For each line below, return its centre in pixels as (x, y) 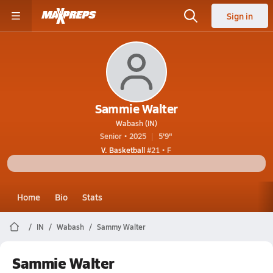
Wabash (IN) (136, 123)
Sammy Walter (121, 227)
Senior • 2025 (123, 136)
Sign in (240, 16)
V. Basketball (123, 150)
